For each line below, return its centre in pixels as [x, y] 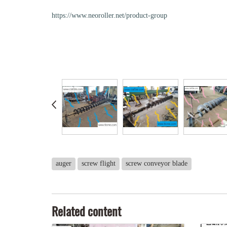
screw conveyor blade [157, 164]
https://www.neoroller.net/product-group [109, 15]
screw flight [99, 164]
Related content [86, 211]
